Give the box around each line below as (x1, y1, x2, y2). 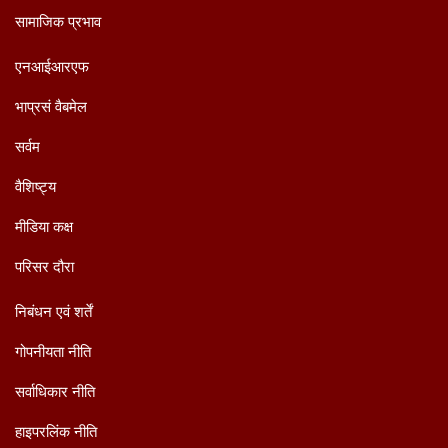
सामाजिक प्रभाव (15, 11, 101, 31)
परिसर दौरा (15, 256, 74, 276)
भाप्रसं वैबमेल (15, 96, 87, 116)
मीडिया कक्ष (15, 216, 73, 236)
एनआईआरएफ (15, 56, 89, 76)
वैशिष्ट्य (15, 176, 56, 196)
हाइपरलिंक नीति (15, 421, 97, 441)
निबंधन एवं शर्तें (15, 301, 92, 321)
